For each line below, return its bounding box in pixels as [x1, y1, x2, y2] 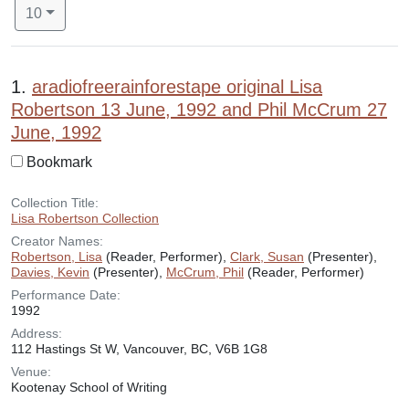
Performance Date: [11, 288, 121, 302]
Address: [11, 326, 62, 341]
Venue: [11, 364, 51, 379]
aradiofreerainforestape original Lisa [32, 77, 322, 97]
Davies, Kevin [11, 265, 89, 279]
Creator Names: [11, 234, 103, 248]
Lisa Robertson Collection [11, 211, 159, 225]
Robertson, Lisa [11, 249, 102, 264]
